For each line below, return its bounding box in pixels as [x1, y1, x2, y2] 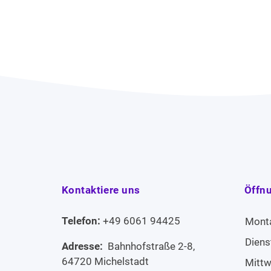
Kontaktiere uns [62, 184, 140, 197]
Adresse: [62, 240, 105, 252]
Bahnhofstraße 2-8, [105, 240, 195, 252]
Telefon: [62, 214, 103, 227]
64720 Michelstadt [62, 255, 149, 267]
